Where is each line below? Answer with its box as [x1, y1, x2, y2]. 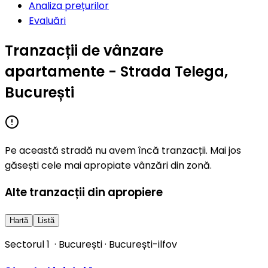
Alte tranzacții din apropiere [5, 184, 163, 201]
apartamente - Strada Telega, [5, 61, 228, 81]
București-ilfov [109, 237, 177, 252]
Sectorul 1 [5, 237, 50, 252]
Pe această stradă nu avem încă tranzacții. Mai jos [5, 143, 241, 157]
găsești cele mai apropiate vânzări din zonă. [5, 158, 212, 172]
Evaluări [29, 13, 66, 28]
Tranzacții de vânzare [5, 40, 163, 60]
